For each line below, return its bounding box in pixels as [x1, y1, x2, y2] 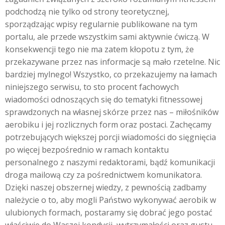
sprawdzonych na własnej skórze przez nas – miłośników [5, 106, 218, 118]
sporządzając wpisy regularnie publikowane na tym [5, 19, 197, 30]
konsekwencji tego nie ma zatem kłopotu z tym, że [5, 44, 194, 55]
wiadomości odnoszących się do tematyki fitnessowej [5, 94, 202, 105]
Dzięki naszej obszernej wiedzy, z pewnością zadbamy [5, 182, 206, 193]
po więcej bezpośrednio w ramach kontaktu [5, 144, 169, 155]
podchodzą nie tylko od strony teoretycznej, [5, 6, 169, 17]
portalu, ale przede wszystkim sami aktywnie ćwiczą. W [5, 31, 209, 42]
